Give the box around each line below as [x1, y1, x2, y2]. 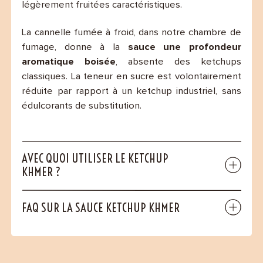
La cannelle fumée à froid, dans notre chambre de [22, 28, 241, 38]
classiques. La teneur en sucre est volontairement [22, 72, 241, 82]
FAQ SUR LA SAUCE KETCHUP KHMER [22, 200, 180, 215]
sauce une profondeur [127, 42, 241, 53]
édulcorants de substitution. [22, 101, 142, 112]
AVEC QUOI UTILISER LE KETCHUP [22, 151, 169, 166]
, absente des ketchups [116, 57, 241, 68]
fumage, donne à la [22, 42, 128, 53]
